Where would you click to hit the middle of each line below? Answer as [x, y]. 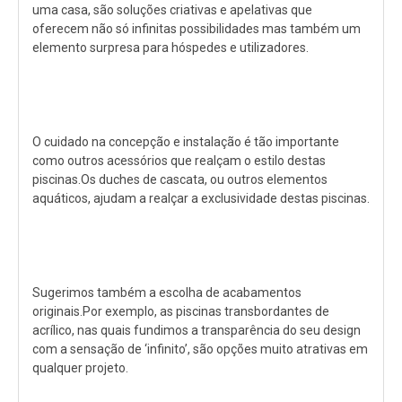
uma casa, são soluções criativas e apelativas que [172, 9]
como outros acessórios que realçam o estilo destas [179, 160]
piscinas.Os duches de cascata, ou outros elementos [180, 179]
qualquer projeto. [80, 367]
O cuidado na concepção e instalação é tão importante [186, 141]
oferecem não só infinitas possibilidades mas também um [197, 28]
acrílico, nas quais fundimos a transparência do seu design [197, 330]
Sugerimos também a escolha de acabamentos [167, 292]
